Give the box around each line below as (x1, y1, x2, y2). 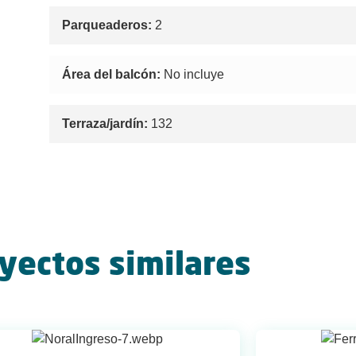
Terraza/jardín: (62, 117, 149, 131)
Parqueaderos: (62, 17, 153, 32)
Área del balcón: (62, 67, 161, 81)
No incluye (161, 67, 225, 81)
